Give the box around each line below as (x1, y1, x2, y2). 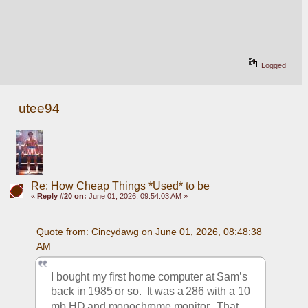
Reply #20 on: (36, 192, 87, 201)
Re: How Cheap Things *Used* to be (30, 180, 210, 192)
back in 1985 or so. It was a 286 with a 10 (51, 285, 250, 297)
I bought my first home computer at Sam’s (51, 270, 247, 282)
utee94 (19, 101, 60, 116)
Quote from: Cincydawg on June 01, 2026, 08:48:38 (36, 225, 262, 237)
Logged (259, 61, 287, 70)
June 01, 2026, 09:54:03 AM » (86, 192, 188, 201)
